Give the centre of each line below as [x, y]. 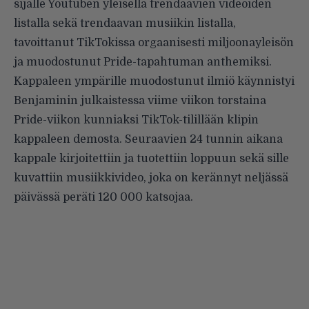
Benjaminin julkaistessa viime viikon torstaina [140, 100]
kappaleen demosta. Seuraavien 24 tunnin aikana [148, 139]
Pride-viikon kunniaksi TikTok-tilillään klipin [136, 120]
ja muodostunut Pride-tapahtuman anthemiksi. [143, 62]
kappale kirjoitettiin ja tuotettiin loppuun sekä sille [151, 158]
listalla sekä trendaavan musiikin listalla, [125, 23]
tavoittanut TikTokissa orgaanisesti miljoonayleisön [154, 42]
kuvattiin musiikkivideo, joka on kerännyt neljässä [151, 178]
